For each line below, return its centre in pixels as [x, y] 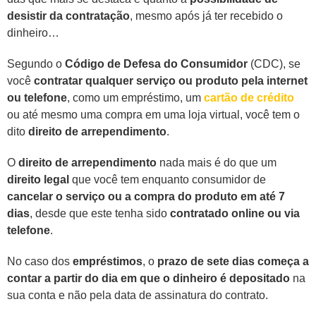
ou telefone [37, 98]
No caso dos [40, 262]
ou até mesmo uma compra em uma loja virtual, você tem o [153, 115]
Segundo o [36, 64]
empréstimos [108, 262]
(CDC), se [274, 64]
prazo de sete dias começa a [233, 262]
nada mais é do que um [217, 163]
